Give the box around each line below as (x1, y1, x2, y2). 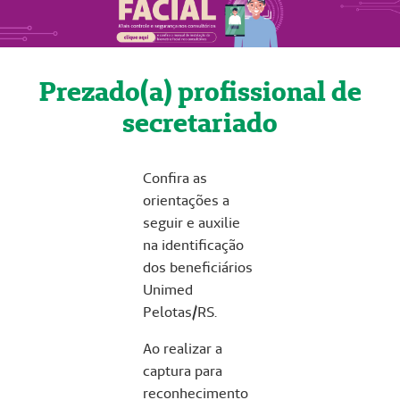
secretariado (122, 104, 278, 140)
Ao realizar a (143, 338, 222, 358)
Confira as (143, 168, 207, 187)
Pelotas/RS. (143, 302, 217, 321)
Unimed (143, 279, 193, 299)
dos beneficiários (143, 257, 253, 277)
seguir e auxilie (143, 212, 240, 232)
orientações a (143, 190, 229, 210)
